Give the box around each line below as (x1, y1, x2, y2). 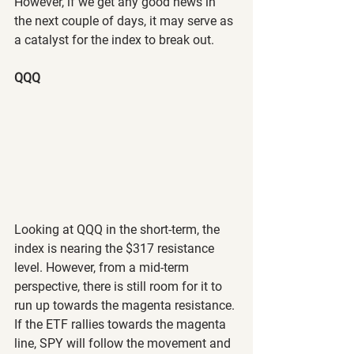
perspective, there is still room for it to (14, 279, 225, 295)
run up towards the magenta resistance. (14, 298, 238, 314)
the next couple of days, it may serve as (14, 13, 236, 28)
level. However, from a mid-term (14, 260, 192, 276)
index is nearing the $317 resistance (14, 241, 217, 257)
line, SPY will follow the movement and (14, 336, 234, 352)
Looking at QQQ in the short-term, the (14, 222, 223, 238)
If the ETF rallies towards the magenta (14, 317, 229, 333)
